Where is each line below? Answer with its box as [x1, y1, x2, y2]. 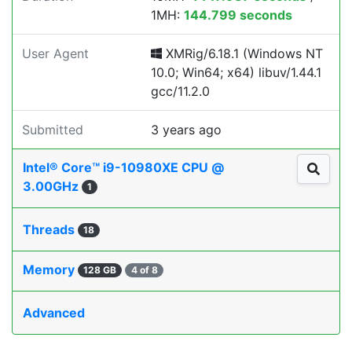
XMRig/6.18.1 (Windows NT [162, 46, 323, 61]
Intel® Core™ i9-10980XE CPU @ [23, 159, 224, 175]
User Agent [22, 46, 89, 61]
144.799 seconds [184, 7, 292, 23]
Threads [23, 222, 78, 237]
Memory [23, 262, 78, 277]
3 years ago [151, 122, 222, 137]
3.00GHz [23, 178, 82, 194]
